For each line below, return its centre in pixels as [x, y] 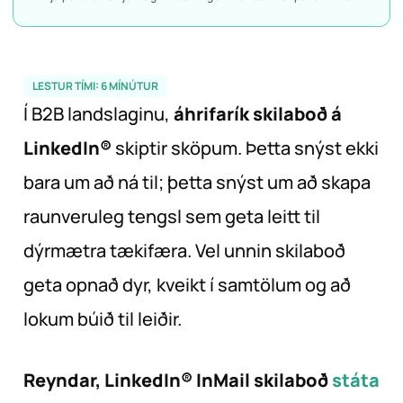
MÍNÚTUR [134, 86]
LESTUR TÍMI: [67, 86]
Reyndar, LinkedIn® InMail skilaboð [178, 381]
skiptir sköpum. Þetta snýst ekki [245, 148]
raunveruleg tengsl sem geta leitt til [172, 217]
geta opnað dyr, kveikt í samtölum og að [187, 285]
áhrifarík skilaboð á [258, 114]
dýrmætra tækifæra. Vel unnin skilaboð [184, 251]
